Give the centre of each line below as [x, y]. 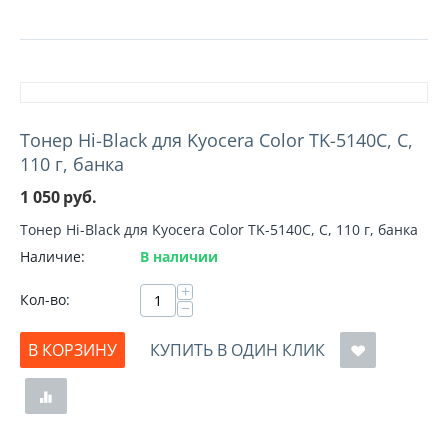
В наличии [179, 256]
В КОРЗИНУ [72, 350]
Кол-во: [45, 299]
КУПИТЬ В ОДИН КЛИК [237, 350]
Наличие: [52, 256]
